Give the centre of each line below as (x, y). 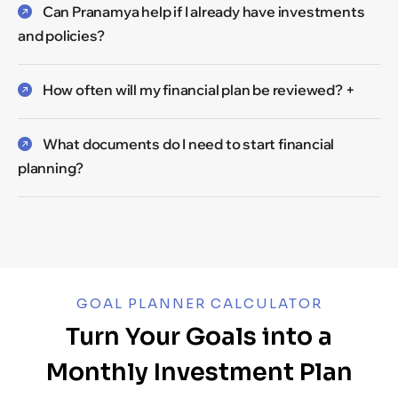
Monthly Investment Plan (199, 372)
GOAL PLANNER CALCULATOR (199, 303)
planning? (51, 167)
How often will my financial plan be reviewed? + (199, 89)
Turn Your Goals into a (199, 336)
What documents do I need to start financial (188, 143)
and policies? (61, 35)
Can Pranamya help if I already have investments (203, 11)
